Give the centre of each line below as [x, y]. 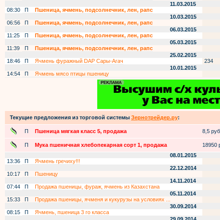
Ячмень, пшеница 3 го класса [72, 212]
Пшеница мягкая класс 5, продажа [81, 131]
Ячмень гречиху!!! [57, 161]
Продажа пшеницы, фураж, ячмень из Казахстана [97, 187]
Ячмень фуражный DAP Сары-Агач [79, 61]
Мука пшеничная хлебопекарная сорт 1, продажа [101, 145]
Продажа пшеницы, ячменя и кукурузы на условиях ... [103, 199]
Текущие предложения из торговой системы [70, 117]
